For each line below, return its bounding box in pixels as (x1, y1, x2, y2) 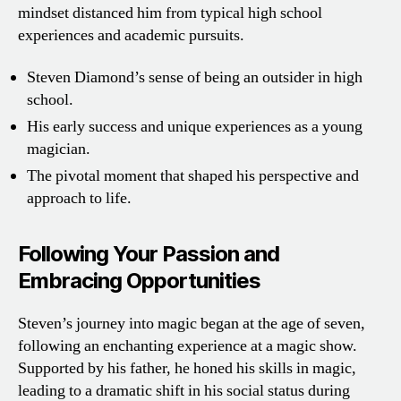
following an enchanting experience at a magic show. (18, 336, 357, 357)
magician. (27, 139, 90, 160)
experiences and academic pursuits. (18, 24, 244, 46)
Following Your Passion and (18, 241, 280, 268)
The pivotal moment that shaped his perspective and (27, 166, 359, 187)
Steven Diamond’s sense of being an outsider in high (27, 67, 363, 89)
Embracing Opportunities (18, 268, 261, 294)
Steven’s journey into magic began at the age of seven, (18, 313, 365, 335)
